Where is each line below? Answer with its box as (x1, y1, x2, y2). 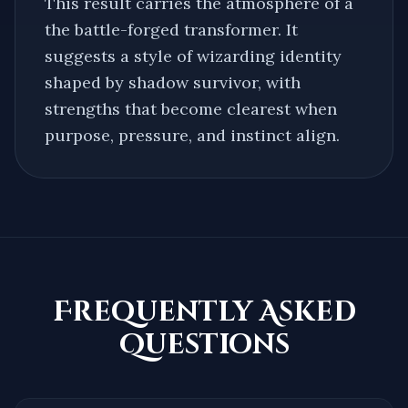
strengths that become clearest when (45, 97, 337, 119)
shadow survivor (128, 71, 258, 93)
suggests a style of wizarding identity (45, 45, 342, 66)
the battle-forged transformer (45, 18, 278, 40)
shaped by (45, 71, 128, 93)
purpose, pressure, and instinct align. (45, 124, 340, 146)
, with (258, 71, 301, 93)
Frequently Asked (52, 293, 356, 331)
